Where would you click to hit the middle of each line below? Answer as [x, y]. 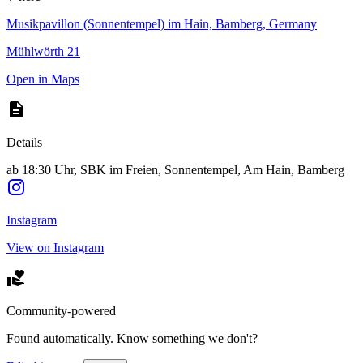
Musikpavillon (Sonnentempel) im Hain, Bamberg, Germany [162, 23]
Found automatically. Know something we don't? [132, 338]
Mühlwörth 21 [43, 51]
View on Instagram [55, 247]
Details [24, 142]
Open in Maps [43, 79]
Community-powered [61, 310]
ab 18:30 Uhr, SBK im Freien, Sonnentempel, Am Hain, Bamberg [175, 169]
